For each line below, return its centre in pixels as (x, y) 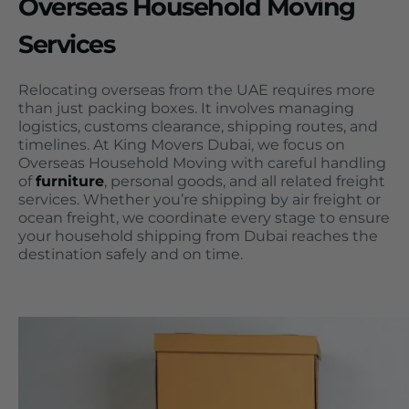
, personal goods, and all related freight (245, 181)
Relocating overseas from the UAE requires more (197, 89)
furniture (70, 181)
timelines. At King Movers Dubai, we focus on (182, 144)
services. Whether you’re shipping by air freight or (199, 199)
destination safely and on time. (131, 254)
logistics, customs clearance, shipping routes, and (198, 126)
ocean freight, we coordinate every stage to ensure (204, 217)
